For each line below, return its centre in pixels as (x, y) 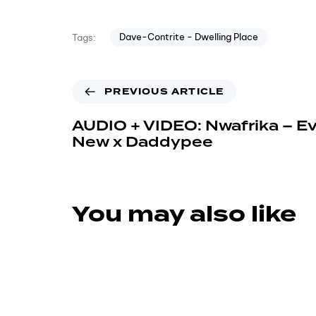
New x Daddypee (142, 142)
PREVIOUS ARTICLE (164, 92)
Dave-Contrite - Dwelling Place (188, 37)
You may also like (184, 215)
